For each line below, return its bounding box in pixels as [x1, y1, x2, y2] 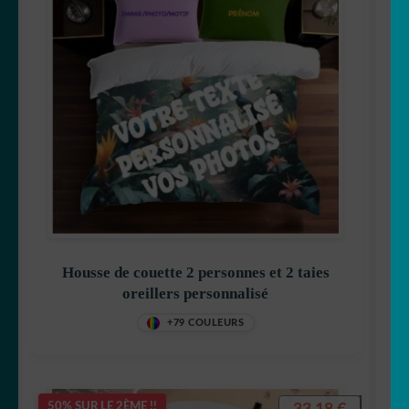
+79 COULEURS [167, 318, 244, 329]
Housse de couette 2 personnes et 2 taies [61, 264, 330, 282]
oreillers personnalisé [122, 285, 268, 303]
